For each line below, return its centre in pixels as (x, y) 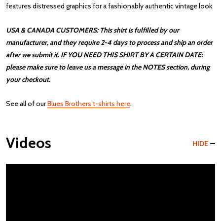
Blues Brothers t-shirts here (89, 104)
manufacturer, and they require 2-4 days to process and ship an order (109, 43)
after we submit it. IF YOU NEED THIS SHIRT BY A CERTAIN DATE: (104, 55)
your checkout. (28, 80)
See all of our (27, 104)
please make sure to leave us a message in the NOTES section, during (108, 67)
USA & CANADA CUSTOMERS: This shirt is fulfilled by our (92, 30)
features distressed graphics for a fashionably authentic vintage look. (110, 6)
